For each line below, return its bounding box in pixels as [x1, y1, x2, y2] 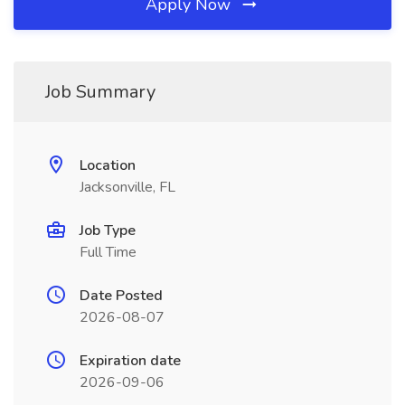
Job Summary [45, 80, 155, 104]
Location [80, 155, 136, 175]
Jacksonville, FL [80, 177, 175, 197]
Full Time [80, 242, 137, 262]
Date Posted [80, 286, 163, 306]
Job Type [80, 221, 136, 240]
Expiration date [80, 351, 181, 371]
